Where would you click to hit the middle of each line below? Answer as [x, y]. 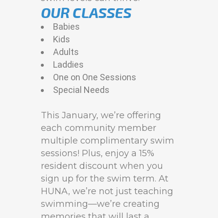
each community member [99, 128]
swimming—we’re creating [100, 204]
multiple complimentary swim [108, 141]
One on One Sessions [95, 77]
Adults [66, 52]
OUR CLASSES [86, 12]
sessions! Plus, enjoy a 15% [98, 153]
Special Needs [81, 90]
